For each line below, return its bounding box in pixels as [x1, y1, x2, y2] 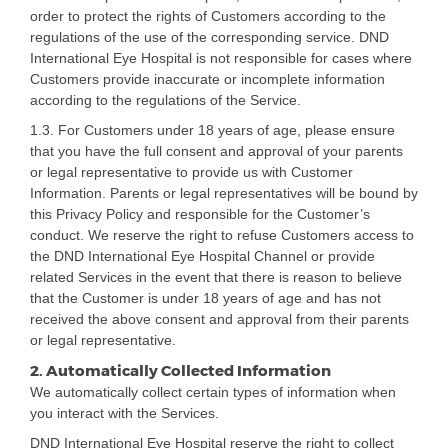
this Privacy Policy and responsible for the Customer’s [30, 206, 370, 223]
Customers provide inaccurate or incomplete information [30, 71, 385, 88]
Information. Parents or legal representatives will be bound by [30, 185, 418, 202]
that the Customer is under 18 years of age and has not [30, 290, 381, 307]
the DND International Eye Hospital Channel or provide [30, 248, 375, 265]
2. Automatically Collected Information [30, 362, 331, 381]
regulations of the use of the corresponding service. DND [30, 29, 389, 46]
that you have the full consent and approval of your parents [30, 143, 403, 160]
